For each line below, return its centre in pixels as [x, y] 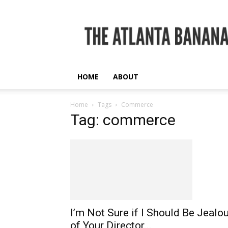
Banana [109, 40]
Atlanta [108, 30]
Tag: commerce [123, 120]
